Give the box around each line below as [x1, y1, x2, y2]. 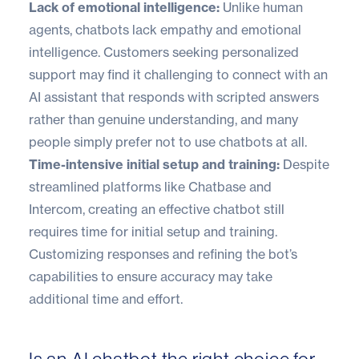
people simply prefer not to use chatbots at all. [29, 133, 307, 150]
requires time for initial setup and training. [29, 223, 277, 240]
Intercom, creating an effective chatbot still [29, 200, 284, 217]
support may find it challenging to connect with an [29, 66, 328, 83]
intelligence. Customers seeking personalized [29, 43, 299, 60]
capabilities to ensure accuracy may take [29, 268, 272, 284]
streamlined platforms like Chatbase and [29, 178, 272, 195]
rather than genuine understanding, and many [29, 111, 298, 127]
